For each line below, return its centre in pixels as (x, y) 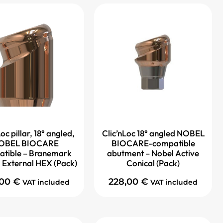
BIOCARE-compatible (153, 143)
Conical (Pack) (153, 163)
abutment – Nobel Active (153, 153)
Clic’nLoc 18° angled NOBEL (153, 133)
